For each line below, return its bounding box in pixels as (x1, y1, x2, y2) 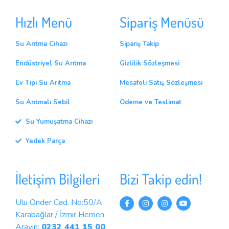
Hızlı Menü (15, 12, 72, 31)
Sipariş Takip (120, 39, 159, 49)
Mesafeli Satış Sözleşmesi (120, 78, 202, 87)
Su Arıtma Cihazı (15, 39, 67, 49)
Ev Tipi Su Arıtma (15, 78, 71, 87)
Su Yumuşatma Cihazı (26, 117, 93, 126)
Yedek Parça (26, 136, 65, 146)
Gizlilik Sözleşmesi (120, 58, 179, 68)
